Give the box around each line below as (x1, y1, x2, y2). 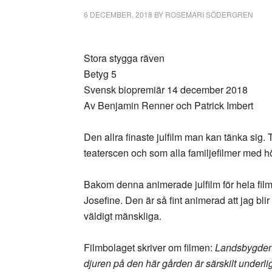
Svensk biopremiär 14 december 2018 (84, 83, 248, 97)
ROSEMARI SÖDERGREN (165, 9, 253, 19)
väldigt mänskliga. (84, 209, 161, 223)
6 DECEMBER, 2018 (84, 9, 152, 19)
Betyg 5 (84, 67, 117, 81)
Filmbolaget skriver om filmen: (84, 240, 215, 254)
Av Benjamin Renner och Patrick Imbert (84, 98, 253, 112)
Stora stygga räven (84, 51, 165, 65)
